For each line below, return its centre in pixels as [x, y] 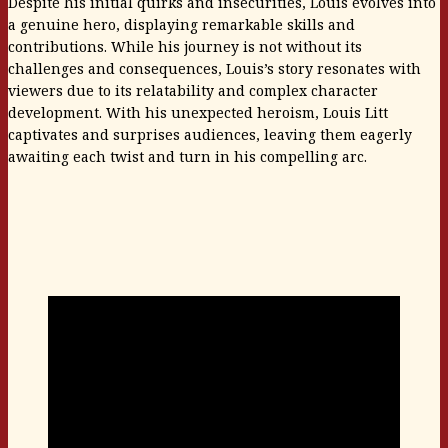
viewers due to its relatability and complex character [193, 90]
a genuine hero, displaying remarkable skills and [181, 24]
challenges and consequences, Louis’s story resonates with [214, 68]
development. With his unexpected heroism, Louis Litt [198, 112]
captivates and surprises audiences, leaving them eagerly [210, 134]
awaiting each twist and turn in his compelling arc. [187, 156]
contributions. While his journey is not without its [185, 46]
